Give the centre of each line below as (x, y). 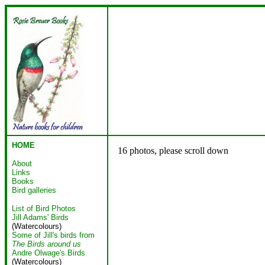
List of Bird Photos (44, 209)
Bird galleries (34, 190)
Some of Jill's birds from (53, 235)
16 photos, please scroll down (173, 151)
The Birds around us (46, 244)
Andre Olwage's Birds (49, 253)
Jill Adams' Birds (40, 217)
